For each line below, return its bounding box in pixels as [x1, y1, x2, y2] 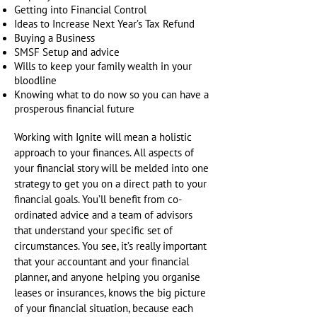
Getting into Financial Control [14, 4, 146, 16]
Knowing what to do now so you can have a [14, 88, 209, 101]
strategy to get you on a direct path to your [14, 178, 207, 190]
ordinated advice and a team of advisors [14, 209, 192, 221]
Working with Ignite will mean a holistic [14, 131, 192, 144]
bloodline [14, 74, 57, 87]
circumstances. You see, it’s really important [14, 240, 207, 253]
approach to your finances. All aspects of [14, 146, 194, 159]
